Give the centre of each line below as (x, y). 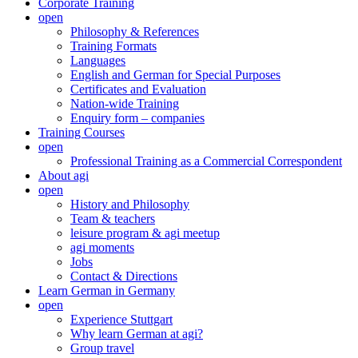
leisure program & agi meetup (145, 233)
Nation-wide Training (125, 103)
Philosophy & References (135, 31)
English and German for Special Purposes (175, 74)
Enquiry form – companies (137, 117)
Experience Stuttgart (121, 319)
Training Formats (113, 46)
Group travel (102, 348)
